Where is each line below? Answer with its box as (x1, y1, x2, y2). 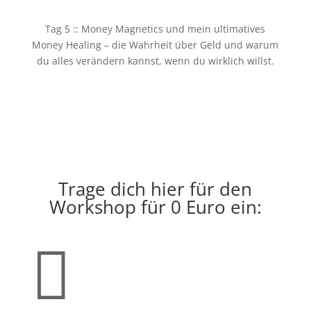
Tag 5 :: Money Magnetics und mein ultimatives (45, 22, 266, 35)
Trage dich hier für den (58, 176, 253, 201)
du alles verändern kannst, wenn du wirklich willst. (36, 53, 274, 67)
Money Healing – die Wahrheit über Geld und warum (32, 37, 279, 51)
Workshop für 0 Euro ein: (49, 194, 262, 219)
